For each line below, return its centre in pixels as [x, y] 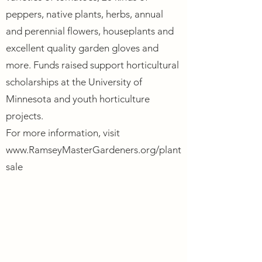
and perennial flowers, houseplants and [90, 31]
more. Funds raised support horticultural [92, 65]
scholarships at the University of [74, 82]
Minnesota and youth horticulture [78, 99]
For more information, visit [63, 133]
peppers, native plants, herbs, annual [85, 14]
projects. [25, 116]
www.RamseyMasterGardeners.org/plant [94, 150]
